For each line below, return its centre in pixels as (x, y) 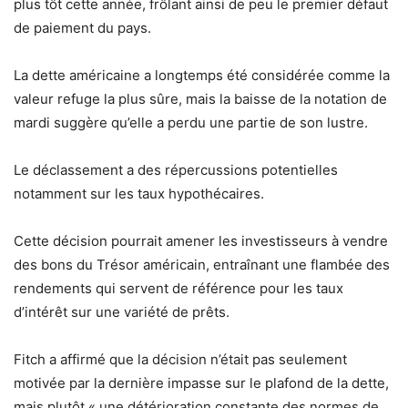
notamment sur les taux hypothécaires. (139, 194)
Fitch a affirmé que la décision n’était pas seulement (180, 360)
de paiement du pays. (82, 28)
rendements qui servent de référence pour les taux (178, 289)
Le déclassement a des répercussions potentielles (176, 170)
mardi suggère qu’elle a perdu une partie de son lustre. (191, 123)
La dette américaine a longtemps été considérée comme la (202, 76)
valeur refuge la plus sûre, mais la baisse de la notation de (200, 99)
